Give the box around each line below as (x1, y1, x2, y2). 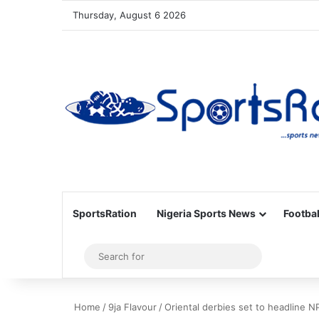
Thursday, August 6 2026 (73, 9, 186, 21)
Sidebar (79, 249, 120, 263)
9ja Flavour (108, 301, 157, 313)
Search (253, 249, 291, 263)
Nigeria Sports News (157, 207, 256, 219)
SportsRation (73, 207, 137, 219)
